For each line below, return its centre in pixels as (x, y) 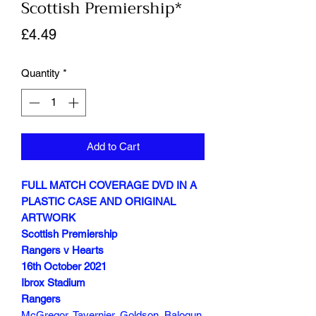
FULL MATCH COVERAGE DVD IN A (109, 185)
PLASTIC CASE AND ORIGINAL (98, 201)
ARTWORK (48, 217)
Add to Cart (113, 146)
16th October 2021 (64, 266)
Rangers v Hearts (62, 250)
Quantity (41, 73)
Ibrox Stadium (53, 282)
